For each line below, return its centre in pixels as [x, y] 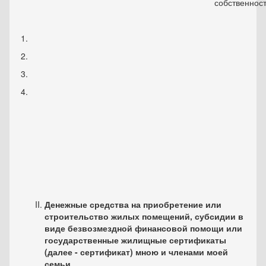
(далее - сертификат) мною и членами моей [136, 252]
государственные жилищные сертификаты [135, 240]
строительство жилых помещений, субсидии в [144, 216]
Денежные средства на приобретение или [133, 205]
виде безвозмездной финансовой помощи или [143, 228]
